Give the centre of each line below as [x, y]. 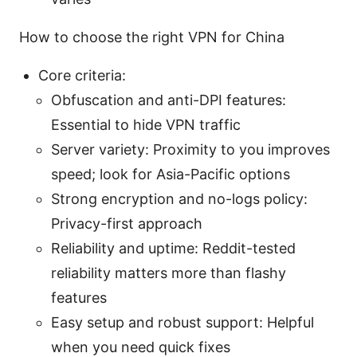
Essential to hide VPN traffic [146, 124]
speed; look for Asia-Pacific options [171, 174]
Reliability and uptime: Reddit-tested [173, 248]
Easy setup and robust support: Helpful [182, 322]
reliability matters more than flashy [169, 273]
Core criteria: [82, 75]
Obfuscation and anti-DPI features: [169, 100]
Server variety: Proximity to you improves [190, 149]
